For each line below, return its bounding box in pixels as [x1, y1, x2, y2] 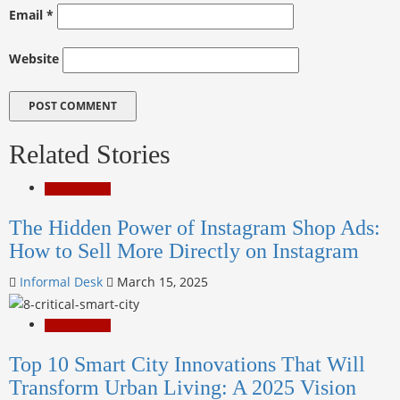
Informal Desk [20, 273, 106, 291]
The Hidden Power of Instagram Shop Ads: [9, 216, 380, 240]
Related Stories [9, 139, 171, 170]
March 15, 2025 [113, 273, 208, 291]
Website [9, 50, 59, 68]
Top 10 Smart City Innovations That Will [9, 352, 365, 376]
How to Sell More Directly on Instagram [9, 239, 359, 263]
